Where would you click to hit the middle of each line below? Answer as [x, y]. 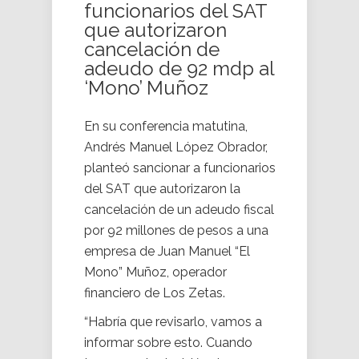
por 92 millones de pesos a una [176, 231]
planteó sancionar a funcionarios [180, 168]
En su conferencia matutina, [166, 127]
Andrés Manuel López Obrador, [176, 147]
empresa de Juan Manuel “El [167, 252]
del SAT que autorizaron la [162, 189]
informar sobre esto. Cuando [168, 343]
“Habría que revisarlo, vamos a [173, 322]
